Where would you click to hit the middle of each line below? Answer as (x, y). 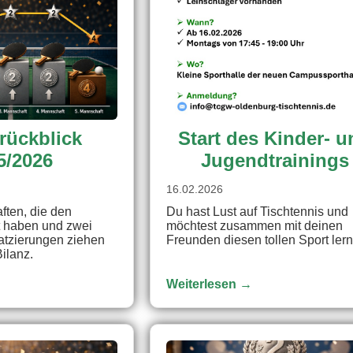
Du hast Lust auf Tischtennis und (258, 211)
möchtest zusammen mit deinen (255, 225)
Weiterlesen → (210, 284)
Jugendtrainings (275, 160)
